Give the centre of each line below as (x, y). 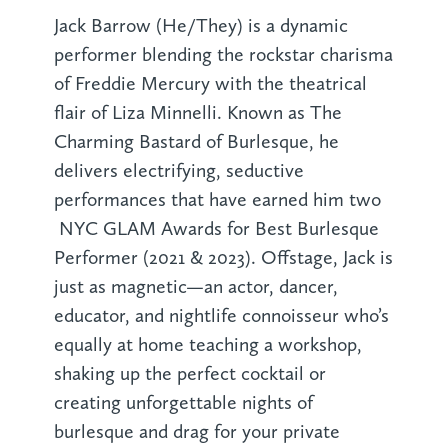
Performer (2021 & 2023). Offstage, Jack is (223, 257)
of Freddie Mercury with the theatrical (210, 83)
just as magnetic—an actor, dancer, (195, 286)
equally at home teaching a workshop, (207, 344)
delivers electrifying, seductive (178, 170)
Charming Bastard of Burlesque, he (196, 141)
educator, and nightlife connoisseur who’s (221, 315)
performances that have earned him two (217, 199)
